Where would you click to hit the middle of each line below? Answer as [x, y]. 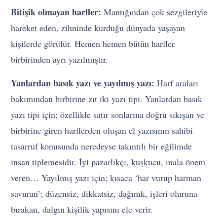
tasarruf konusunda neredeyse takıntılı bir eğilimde [102, 146]
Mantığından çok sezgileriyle [154, 12]
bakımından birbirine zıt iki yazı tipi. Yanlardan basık [107, 99]
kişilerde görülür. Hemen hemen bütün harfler [93, 44]
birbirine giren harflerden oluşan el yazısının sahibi [102, 130]
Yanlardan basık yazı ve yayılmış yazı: [83, 83]
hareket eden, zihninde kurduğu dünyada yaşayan [98, 28]
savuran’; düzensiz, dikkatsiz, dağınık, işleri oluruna [104, 194]
